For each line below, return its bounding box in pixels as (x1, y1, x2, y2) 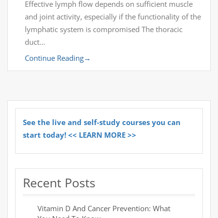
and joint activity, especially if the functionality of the (25, 12, 201, 22)
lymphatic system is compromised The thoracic (25, 24, 182, 35)
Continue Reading (25, 53, 84, 63)
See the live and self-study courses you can (23, 117, 181, 127)
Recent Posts (23, 174, 95, 191)
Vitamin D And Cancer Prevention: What (37, 203, 170, 214)
